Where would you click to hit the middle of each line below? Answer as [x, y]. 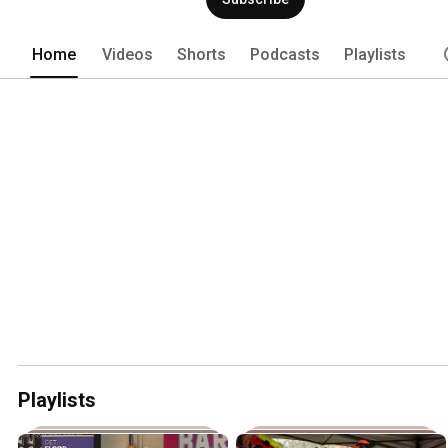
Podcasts [285, 54]
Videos [127, 54]
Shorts [201, 54]
